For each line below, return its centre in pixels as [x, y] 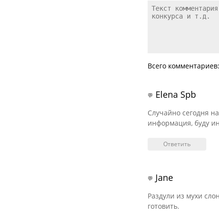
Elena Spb [175, 94]
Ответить [177, 144]
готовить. [164, 206]
